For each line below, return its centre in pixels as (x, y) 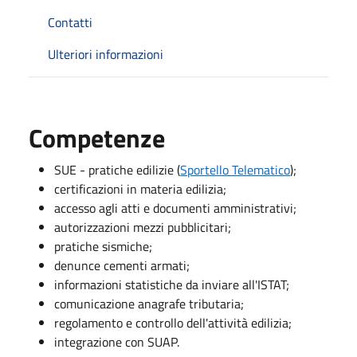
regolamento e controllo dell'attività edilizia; (173, 322)
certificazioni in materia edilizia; (140, 188)
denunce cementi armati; (122, 265)
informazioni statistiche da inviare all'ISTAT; (172, 284)
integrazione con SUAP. (117, 341)
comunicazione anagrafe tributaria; (149, 303)
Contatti (70, 22)
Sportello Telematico (235, 169)
